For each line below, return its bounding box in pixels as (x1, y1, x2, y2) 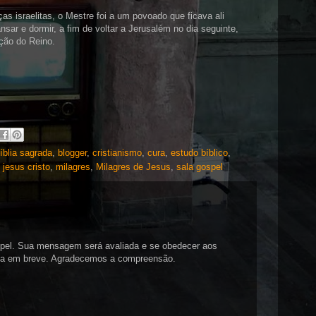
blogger (58, 147, 87, 158)
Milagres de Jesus (96, 161, 171, 172)
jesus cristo (3, 161, 50, 172)
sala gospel (176, 161, 223, 172)
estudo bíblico (171, 147, 228, 158)
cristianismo (92, 147, 142, 158)
